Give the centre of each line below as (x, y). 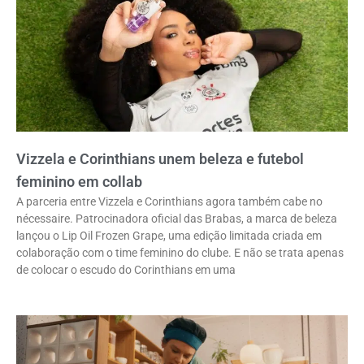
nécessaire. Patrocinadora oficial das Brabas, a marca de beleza (177, 219)
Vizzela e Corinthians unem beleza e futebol (160, 159)
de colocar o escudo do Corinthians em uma (126, 270)
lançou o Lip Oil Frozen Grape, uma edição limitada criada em (169, 236)
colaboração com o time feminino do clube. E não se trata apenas (180, 253)
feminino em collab (79, 182)
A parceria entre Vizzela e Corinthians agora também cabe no (169, 202)
